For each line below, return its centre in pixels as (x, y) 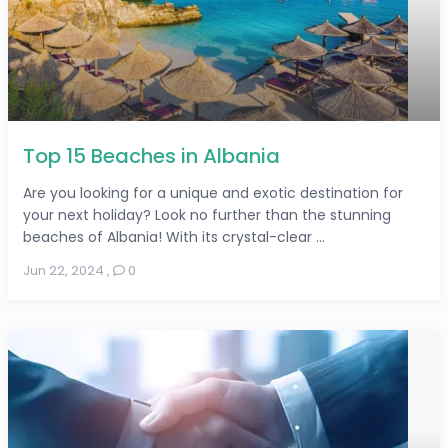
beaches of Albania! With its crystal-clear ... (174, 237)
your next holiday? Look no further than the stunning (207, 215)
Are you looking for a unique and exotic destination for (213, 193)
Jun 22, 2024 (64, 271)
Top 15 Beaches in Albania (152, 156)
